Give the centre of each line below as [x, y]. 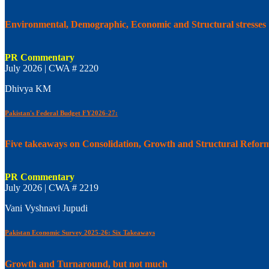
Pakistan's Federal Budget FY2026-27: [61, 113]
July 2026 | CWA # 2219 [52, 188]
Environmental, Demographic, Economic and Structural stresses [135, 24]
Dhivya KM [28, 88]
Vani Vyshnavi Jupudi [46, 208]
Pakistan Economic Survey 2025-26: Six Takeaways [80, 233]
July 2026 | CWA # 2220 [52, 68]
